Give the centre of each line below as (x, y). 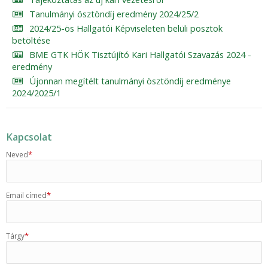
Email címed (26, 195)
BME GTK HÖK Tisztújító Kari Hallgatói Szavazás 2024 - (140, 54)
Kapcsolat (29, 137)
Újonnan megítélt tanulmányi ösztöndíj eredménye (130, 81)
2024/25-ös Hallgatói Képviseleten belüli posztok (126, 28)
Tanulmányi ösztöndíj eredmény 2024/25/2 (114, 14)
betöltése (31, 40)
